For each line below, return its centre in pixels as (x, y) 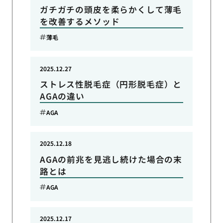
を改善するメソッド (80, 21)
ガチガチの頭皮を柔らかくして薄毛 (111, 9)
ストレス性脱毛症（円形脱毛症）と (111, 84)
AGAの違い (62, 96)
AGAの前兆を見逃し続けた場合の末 (111, 159)
